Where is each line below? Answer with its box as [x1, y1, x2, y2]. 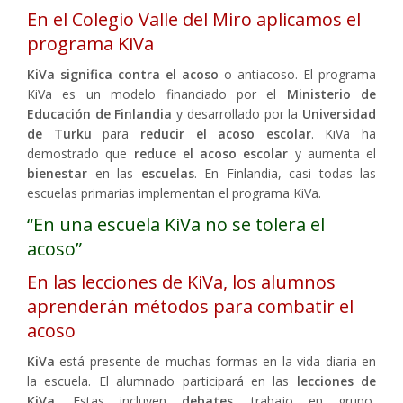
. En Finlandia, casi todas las [193, 165, 376, 183]
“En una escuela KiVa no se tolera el [27, 212, 325, 237]
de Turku [27, 125, 92, 143]
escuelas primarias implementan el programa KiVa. [27, 184, 321, 202]
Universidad [302, 105, 377, 123]
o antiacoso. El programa [219, 66, 376, 84]
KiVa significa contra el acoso [27, 66, 219, 84]
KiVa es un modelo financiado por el [27, 85, 287, 103]
